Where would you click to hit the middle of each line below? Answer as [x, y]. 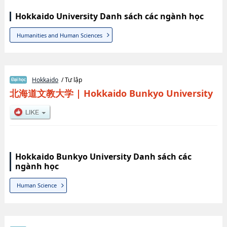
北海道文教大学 [41, 93]
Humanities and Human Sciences [60, 35]
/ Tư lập [70, 80]
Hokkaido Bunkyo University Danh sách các [103, 157]
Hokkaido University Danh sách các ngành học [109, 16]
